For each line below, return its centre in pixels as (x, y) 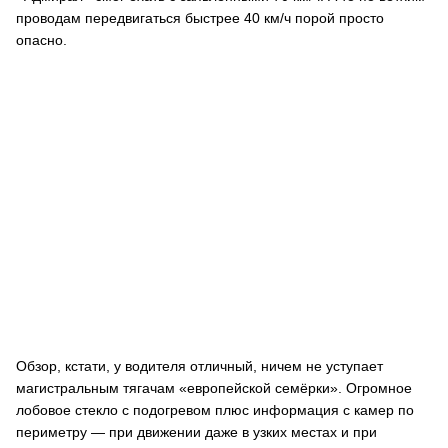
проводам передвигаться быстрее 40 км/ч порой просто (200, 18)
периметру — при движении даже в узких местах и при (196, 432)
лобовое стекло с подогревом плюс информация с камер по (215, 410)
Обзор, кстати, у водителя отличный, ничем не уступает (199, 366)
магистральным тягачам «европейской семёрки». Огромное (214, 388)
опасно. (41, 40)
